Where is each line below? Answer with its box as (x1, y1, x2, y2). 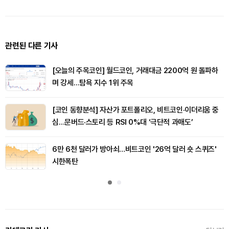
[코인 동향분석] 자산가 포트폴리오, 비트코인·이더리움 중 (52, 105, 219, 114)
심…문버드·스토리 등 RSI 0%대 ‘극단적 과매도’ (52, 117, 193, 127)
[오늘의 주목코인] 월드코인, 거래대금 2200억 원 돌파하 (52, 65, 218, 75)
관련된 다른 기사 (5, 40, 58, 51)
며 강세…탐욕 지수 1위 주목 (52, 78, 133, 87)
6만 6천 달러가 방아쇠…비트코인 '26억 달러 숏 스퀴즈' (52, 144, 217, 154)
